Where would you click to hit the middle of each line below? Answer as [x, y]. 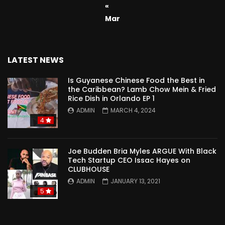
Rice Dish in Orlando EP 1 [111, 98]
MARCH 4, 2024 [133, 110]
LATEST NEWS [36, 60]
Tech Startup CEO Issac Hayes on [129, 160]
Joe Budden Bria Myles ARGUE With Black [142, 151]
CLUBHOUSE [89, 169]
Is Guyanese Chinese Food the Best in [136, 80]
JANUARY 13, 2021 [135, 181]
